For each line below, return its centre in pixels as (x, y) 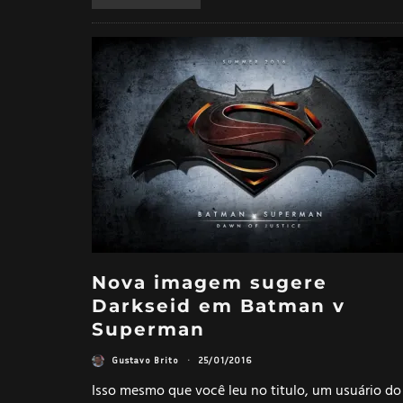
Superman (148, 329)
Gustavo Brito (145, 360)
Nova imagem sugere (210, 282)
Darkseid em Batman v (219, 305)
